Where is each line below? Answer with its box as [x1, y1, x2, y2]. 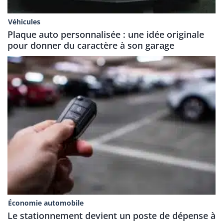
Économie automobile [7, 198, 84, 208]
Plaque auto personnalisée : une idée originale [7, 28, 204, 41]
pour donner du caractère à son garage [7, 39, 174, 52]
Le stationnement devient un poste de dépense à [7, 209, 216, 222]
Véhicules [7, 17, 40, 27]
